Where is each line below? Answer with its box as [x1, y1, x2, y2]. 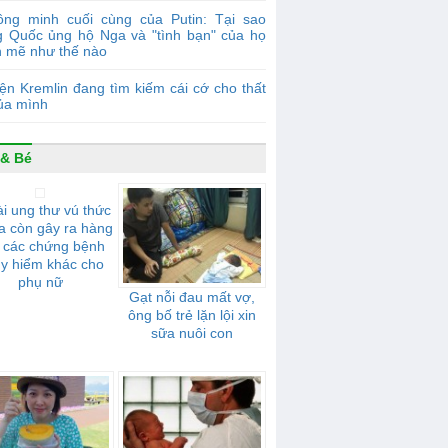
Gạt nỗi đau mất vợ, [129, 289, 255, 305]
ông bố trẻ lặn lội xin [128, 307, 256, 323]
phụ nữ [17, 274, 63, 290]
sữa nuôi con [151, 325, 233, 341]
